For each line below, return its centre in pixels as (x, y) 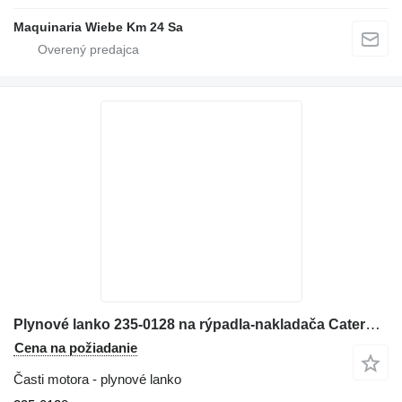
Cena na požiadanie (76, 347)
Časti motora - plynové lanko (97, 379)
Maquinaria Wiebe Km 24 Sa (98, 26)
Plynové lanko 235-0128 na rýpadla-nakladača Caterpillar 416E (373, 324)
